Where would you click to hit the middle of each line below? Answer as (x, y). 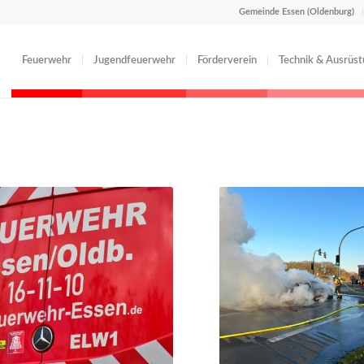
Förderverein (227, 61)
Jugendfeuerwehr (134, 61)
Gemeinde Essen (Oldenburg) (297, 12)
